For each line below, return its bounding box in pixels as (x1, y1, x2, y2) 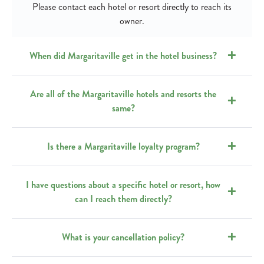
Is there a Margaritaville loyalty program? (47, 140, 200, 153)
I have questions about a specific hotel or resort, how (26, 178, 220, 192)
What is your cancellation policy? (62, 230, 184, 244)
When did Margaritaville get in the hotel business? (29, 49, 217, 62)
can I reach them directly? (74, 192, 172, 206)
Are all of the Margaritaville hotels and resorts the (30, 87, 216, 101)
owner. (120, 14, 144, 28)
